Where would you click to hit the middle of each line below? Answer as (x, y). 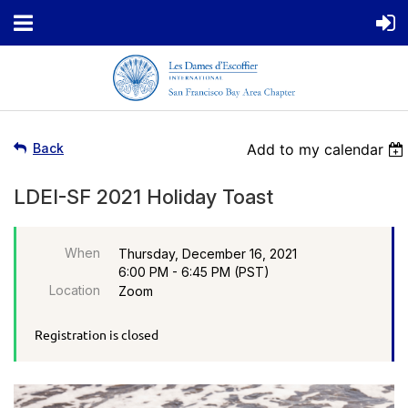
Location (75, 290)
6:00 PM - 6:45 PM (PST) (194, 271)
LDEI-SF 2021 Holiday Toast (143, 196)
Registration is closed (97, 334)
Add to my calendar (316, 149)
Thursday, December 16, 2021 (208, 253)
